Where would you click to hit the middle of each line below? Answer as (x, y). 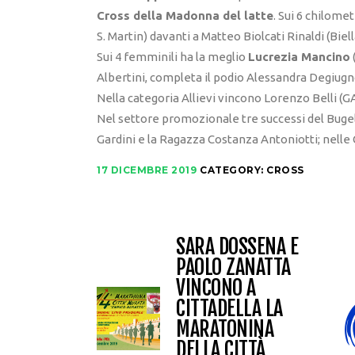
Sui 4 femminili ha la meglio (172, 56)
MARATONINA (225, 328)
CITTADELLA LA (229, 308)
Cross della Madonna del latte (185, 15)
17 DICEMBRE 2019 (147, 170)
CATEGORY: (233, 170)
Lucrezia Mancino (299, 56)
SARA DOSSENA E (237, 246)
